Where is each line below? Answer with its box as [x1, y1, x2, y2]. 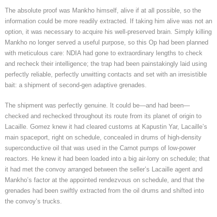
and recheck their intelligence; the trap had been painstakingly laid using [5, 60, 207, 67]
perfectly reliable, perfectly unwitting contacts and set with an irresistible [5, 70, 207, 78]
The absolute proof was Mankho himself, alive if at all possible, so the [5, 6, 201, 14]
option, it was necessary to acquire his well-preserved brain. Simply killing [5, 28, 212, 35]
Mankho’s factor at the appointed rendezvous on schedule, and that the [5, 176, 204, 184]
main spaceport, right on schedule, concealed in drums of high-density [5, 133, 201, 141]
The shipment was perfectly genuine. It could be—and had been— [5, 101, 190, 109]
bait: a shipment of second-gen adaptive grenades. [5, 81, 147, 89]
